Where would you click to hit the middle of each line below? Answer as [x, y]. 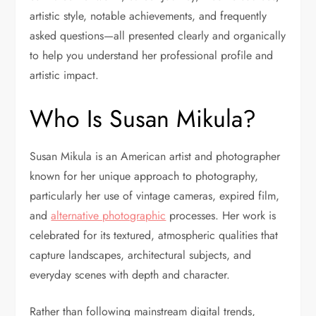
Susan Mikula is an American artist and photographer [155, 157]
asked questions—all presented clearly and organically [158, 36]
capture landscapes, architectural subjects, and [141, 255]
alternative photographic [109, 216]
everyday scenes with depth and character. [130, 275]
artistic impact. [65, 75]
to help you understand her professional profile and [152, 56]
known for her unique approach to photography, [144, 176]
